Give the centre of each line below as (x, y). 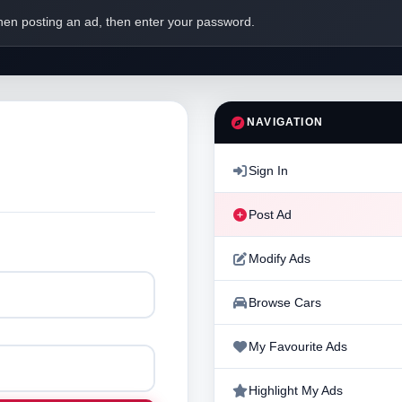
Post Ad (270, 214)
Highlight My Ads (296, 390)
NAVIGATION (285, 122)
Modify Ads (280, 258)
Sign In (268, 170)
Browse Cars (285, 302)
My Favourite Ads (298, 346)
